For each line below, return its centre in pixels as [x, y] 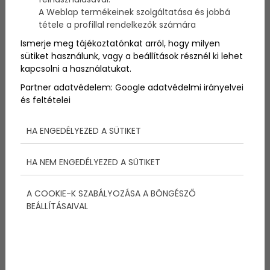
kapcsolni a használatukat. [76, 69]
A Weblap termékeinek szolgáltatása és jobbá [134, 12]
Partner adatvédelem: [67, 88]
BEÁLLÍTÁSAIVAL [57, 206]
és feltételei [45, 100]
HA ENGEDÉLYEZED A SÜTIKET [83, 131]
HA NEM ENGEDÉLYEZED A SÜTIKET [93, 162]
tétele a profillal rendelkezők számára [117, 25]
